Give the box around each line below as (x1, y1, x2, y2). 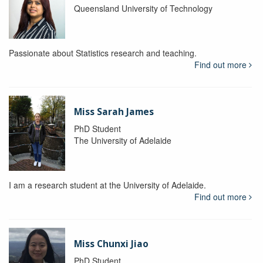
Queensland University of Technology (73, 2, 213, 15)
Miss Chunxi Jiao (73, 237, 149, 250)
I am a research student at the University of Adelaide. (9, 178, 206, 191)
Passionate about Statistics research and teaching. (9, 46, 197, 59)
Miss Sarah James (73, 105, 154, 118)
